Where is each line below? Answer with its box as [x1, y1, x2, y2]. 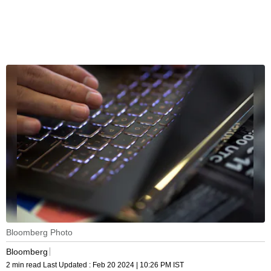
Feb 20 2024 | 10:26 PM [93, 261, 171, 270]
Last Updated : [43, 261, 93, 270]
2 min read [6, 261, 43, 270]
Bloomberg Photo [6, 227, 73, 238]
